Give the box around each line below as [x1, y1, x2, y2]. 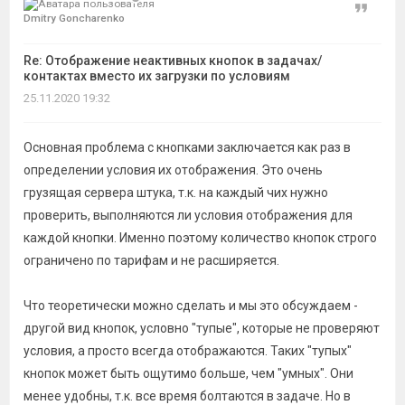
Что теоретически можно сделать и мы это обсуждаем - [24, 298, 358, 313]
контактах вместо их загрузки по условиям [24, 69, 290, 83]
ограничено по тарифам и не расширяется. [24, 253, 279, 268]
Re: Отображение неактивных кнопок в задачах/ [24, 53, 322, 68]
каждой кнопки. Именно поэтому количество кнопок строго [24, 231, 377, 245]
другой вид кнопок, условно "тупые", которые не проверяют [24, 321, 380, 335]
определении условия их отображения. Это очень [24, 163, 323, 177]
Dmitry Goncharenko [24, 12, 125, 24]
